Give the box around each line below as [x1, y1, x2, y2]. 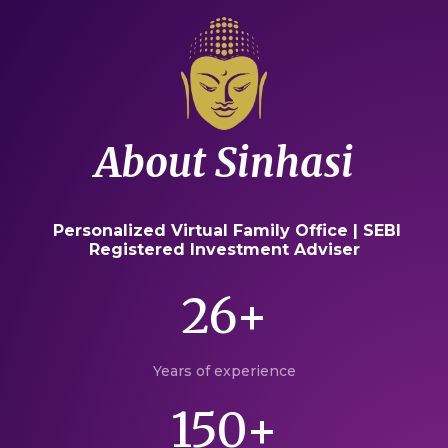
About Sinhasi [94, 138, 354, 189]
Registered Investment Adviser [88, 240, 360, 260]
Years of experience [152, 362, 296, 381]
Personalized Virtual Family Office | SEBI [47, 221, 401, 241]
